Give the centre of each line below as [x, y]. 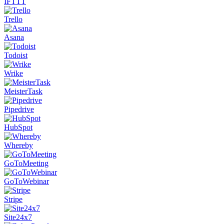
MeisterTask [23, 91]
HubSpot [18, 127]
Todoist [16, 55]
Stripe [13, 199]
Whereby [18, 145]
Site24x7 [18, 217]
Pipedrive [19, 109]
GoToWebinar [26, 181]
